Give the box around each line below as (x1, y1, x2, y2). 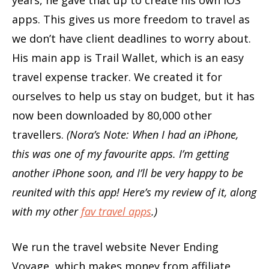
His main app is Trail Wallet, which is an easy (12, 50, 244, 65)
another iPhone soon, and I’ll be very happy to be (12, 166, 243, 181)
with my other (12, 204, 81, 219)
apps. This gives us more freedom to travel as (12, 12, 250, 27)
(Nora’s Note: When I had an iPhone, (67, 127, 238, 142)
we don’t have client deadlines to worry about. (12, 31, 251, 46)
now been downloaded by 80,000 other (12, 108, 212, 123)
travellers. (12, 127, 67, 142)
